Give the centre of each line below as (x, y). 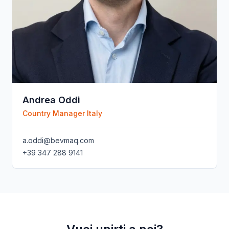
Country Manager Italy (62, 113)
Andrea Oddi (51, 100)
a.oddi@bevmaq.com (58, 140)
